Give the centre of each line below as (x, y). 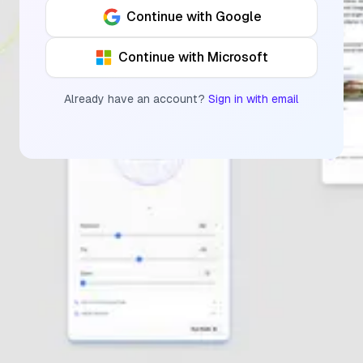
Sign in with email (254, 98)
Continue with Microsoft (193, 57)
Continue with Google (194, 16)
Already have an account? (135, 98)
